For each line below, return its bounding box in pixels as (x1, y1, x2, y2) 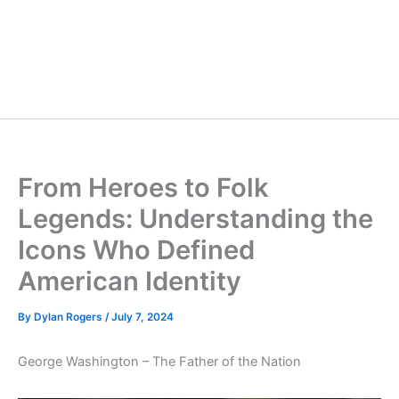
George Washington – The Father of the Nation (18, 353, 301, 370)
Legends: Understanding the (18, 202, 373, 234)
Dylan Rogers (34, 310, 105, 323)
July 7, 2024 (111, 310, 174, 323)
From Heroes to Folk (18, 171, 269, 203)
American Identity (18, 265, 241, 297)
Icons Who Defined (18, 233, 255, 265)
